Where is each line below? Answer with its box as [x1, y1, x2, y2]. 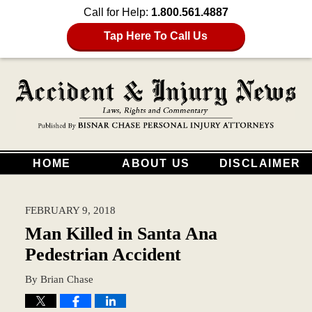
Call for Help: [84, 6, 151, 18]
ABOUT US [122, 157, 190, 169]
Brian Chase [40, 272, 93, 285]
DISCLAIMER [219, 157, 301, 169]
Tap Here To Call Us [104, 30, 208, 42]
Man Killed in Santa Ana [24, 223, 217, 244]
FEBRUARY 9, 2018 [24, 203, 116, 216]
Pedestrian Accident [24, 244, 181, 265]
